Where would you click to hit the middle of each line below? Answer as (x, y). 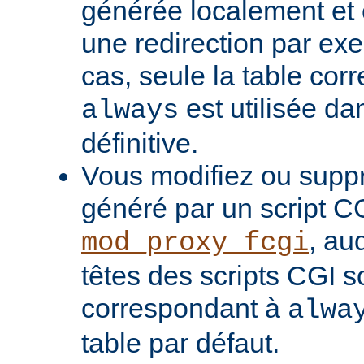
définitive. (140, 143)
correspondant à (184, 308)
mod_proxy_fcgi (195, 243)
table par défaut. (180, 343)
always (130, 111)
